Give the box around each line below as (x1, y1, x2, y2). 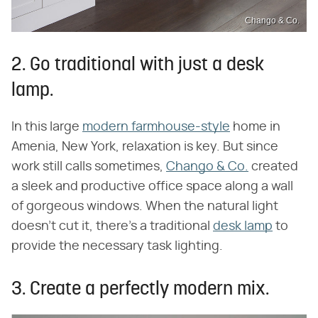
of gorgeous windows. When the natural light (11, 200, 278, 214)
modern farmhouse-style (82, 121, 230, 134)
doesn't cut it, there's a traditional (11, 220, 213, 234)
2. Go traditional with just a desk (11, 56, 264, 76)
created (248, 160, 298, 174)
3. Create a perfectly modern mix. (11, 280, 269, 300)
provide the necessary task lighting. (11, 240, 223, 253)
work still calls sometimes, (11, 160, 166, 174)
